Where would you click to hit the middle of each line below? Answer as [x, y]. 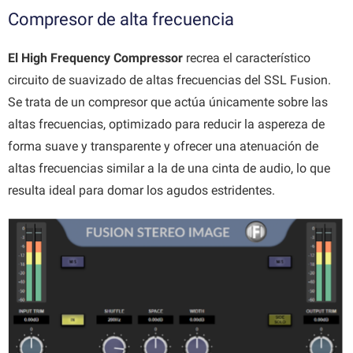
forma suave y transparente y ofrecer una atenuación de [163, 147]
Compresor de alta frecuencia [121, 20]
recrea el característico [247, 58]
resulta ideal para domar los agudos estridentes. [141, 191]
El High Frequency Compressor [95, 58]
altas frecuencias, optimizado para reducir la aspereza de [166, 124]
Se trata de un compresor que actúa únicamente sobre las [168, 102]
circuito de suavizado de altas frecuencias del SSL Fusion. [169, 80]
